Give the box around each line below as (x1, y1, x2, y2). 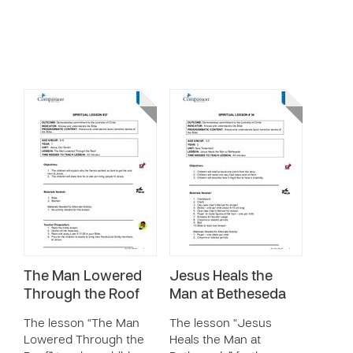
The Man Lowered (24, 270, 142, 284)
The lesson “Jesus (169, 318, 272, 329)
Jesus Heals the (169, 270, 273, 284)
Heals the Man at (169, 335, 261, 346)
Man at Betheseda (169, 288, 286, 302)
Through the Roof (24, 288, 139, 302)
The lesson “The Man (24, 318, 139, 329)
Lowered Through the (24, 335, 144, 346)
